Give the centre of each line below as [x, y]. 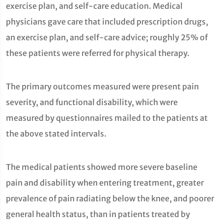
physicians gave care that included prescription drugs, [107, 22]
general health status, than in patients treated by [98, 214]
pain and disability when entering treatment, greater [105, 183]
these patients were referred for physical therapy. [98, 53]
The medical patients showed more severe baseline [102, 167]
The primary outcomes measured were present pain [102, 86]
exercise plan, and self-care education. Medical [94, 6]
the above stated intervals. [56, 134]
